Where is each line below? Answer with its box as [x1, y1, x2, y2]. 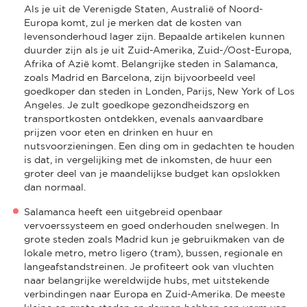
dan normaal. [24, 181, 86, 193]
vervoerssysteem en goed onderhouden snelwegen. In [24, 219, 280, 231]
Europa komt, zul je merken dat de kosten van [24, 16, 242, 28]
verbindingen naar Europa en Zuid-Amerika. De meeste [24, 288, 285, 299]
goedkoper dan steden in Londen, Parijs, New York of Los [24, 85, 295, 97]
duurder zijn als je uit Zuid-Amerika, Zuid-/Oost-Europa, [24, 44, 291, 56]
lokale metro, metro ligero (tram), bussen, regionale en [24, 247, 283, 258]
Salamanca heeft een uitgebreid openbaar [24, 206, 223, 217]
